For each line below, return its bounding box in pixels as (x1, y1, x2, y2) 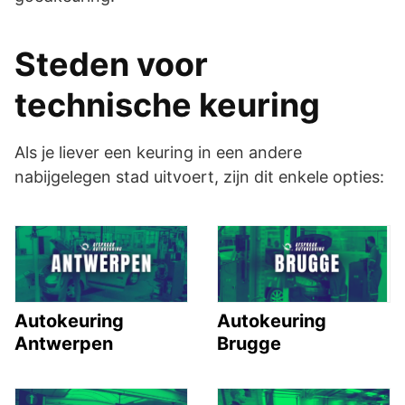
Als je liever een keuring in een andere (14, 142, 302, 162)
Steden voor (14, 43, 208, 84)
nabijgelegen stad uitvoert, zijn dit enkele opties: (14, 166, 384, 186)
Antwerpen (14, 333, 113, 354)
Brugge (217, 333, 281, 354)
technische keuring (14, 84, 320, 125)
